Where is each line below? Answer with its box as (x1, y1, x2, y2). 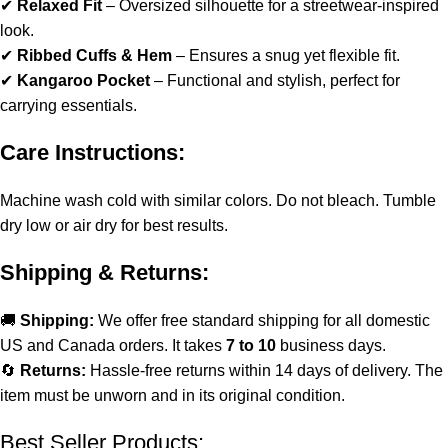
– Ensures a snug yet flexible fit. (172, 46, 400, 64)
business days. (276, 336, 386, 354)
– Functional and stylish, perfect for (150, 71, 400, 89)
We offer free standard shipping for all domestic (98, 311, 430, 329)
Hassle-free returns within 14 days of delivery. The (86, 361, 443, 379)
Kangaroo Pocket (17, 71, 150, 89)
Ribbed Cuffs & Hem (17, 46, 172, 64)
